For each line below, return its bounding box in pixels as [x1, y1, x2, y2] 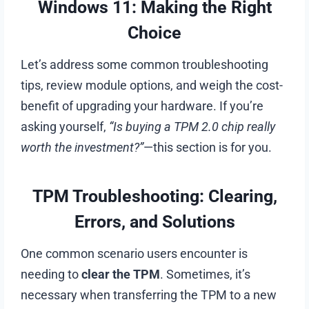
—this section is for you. [143, 139, 272, 154]
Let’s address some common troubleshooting [21, 57, 269, 72]
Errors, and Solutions [74, 212, 235, 232]
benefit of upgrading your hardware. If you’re [21, 98, 264, 113]
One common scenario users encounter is [21, 246, 248, 261]
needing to [21, 266, 82, 281]
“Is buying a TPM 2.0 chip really [109, 119, 276, 134]
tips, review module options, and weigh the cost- [21, 77, 283, 92]
